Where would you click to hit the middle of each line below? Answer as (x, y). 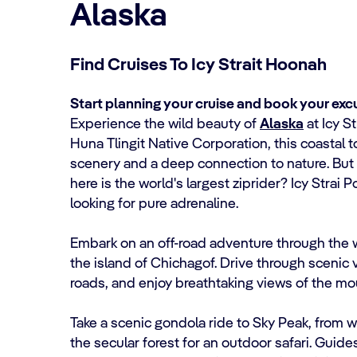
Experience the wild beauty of (165, 124)
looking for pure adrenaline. (154, 204)
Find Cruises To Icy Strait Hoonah (198, 65)
